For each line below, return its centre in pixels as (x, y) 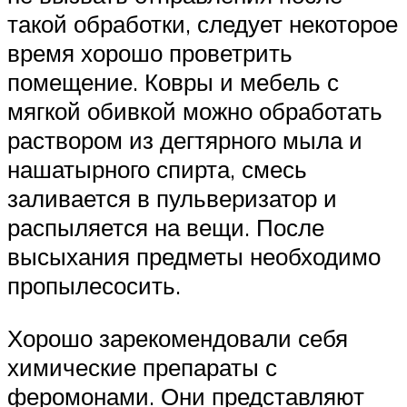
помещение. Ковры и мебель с (173, 82)
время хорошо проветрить (150, 53)
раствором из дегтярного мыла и (185, 140)
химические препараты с (142, 367)
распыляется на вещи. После (166, 228)
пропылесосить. (94, 286)
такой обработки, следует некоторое (203, 24)
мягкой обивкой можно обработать (195, 111)
